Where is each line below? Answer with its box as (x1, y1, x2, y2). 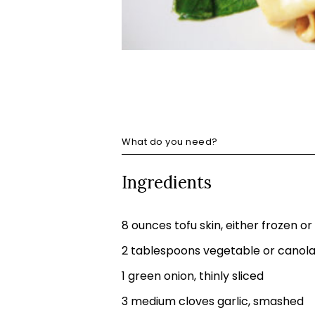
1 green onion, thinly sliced (122, 267, 264, 284)
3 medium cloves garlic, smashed (122, 292, 304, 309)
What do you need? (122, 134, 218, 148)
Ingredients (122, 171, 212, 193)
